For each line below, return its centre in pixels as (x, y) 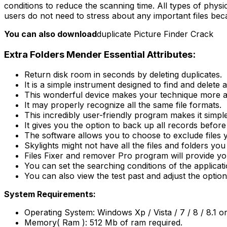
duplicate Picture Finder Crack (155, 34)
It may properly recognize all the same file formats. (123, 105)
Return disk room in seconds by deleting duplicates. (123, 75)
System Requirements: (50, 194)
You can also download (50, 34)
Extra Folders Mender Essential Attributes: (100, 54)
